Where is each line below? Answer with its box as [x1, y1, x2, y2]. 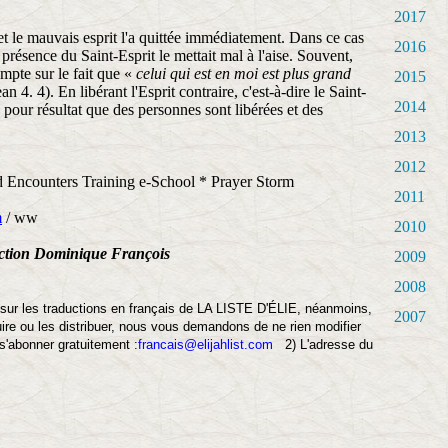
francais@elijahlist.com [138, 337, 273, 352]
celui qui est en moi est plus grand [136, 65, 351, 82]
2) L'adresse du [273, 337, 373, 352]
